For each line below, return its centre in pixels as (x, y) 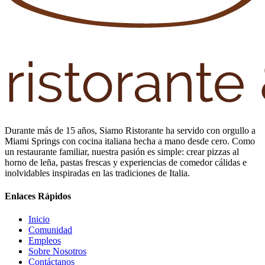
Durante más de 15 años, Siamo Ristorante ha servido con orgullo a (130, 130)
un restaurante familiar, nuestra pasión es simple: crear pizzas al (122, 151)
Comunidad (50, 230)
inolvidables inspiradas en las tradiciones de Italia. (97, 173)
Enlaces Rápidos (38, 196)
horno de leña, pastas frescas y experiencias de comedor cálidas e (126, 162)
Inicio (39, 219)
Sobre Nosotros (57, 251)
